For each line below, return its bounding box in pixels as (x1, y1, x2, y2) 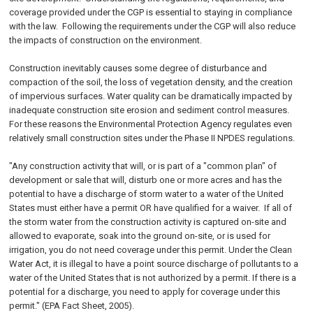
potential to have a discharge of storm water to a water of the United (9, 189, 284, 199)
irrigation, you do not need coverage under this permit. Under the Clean (9, 245, 293, 255)
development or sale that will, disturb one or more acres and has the (9, 175, 282, 185)
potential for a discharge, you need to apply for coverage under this (9, 286, 281, 297)
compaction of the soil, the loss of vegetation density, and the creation (9, 77, 293, 87)
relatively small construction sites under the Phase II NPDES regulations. (9, 133, 296, 143)
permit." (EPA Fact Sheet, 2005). (9, 300, 135, 311)
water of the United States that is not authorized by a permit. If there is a (9, 272, 297, 283)
